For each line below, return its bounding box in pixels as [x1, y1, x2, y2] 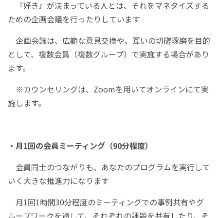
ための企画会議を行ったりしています [8, 13, 140, 25]
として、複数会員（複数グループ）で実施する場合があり [8, 48, 209, 60]
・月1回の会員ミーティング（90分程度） [8, 139, 153, 151]
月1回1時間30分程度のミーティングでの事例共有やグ [8, 196, 204, 208]
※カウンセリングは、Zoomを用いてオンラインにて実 [8, 83, 209, 95]
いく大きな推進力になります [8, 174, 109, 186]
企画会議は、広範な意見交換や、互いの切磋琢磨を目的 [8, 34, 210, 46]
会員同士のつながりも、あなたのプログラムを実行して [8, 161, 210, 173]
